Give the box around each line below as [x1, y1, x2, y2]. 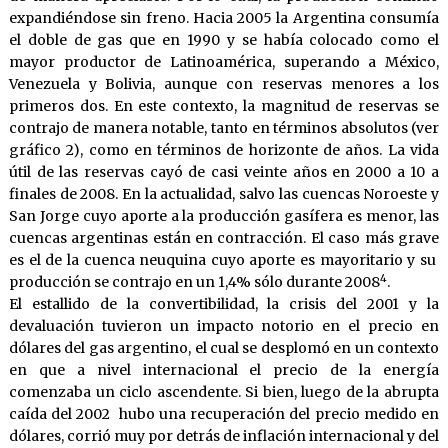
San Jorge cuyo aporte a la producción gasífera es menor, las [8, 207, 440, 226]
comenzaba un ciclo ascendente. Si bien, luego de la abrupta [8, 383, 440, 402]
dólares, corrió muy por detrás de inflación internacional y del [8, 427, 440, 446]
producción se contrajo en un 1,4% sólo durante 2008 [8, 273, 380, 292]
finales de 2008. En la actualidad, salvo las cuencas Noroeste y [8, 185, 440, 204]
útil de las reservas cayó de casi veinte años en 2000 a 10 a [8, 163, 440, 182]
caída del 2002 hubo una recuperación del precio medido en [8, 405, 440, 424]
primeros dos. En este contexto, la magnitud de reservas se [8, 97, 440, 116]
